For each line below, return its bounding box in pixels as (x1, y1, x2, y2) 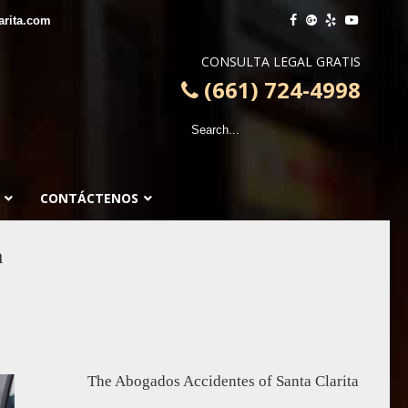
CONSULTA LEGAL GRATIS (200, 53, 361, 70)
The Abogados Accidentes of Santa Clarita (87, 372, 359, 390)
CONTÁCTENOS (39, 189, 138, 207)
